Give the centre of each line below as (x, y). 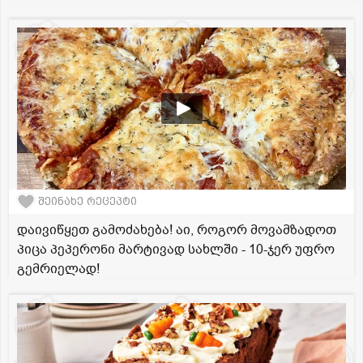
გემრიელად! (58, 269)
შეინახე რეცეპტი (88, 202)
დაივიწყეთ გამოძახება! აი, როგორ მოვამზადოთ (177, 230)
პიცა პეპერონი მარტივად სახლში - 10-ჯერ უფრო (176, 249)
